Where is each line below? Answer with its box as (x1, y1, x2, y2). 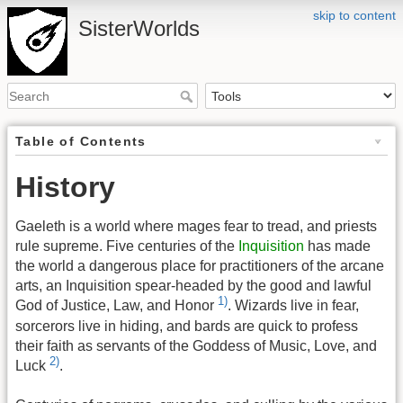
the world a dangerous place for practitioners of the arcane (15, 258, 384, 274)
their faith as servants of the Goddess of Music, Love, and (15, 337, 377, 354)
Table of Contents (15, 134, 147, 149)
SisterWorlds (78, 16, 200, 40)
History (15, 171, 115, 204)
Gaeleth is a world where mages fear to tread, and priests (15, 219, 377, 235)
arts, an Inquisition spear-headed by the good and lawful (15, 278, 372, 294)
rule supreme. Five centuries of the (15, 238, 238, 255)
